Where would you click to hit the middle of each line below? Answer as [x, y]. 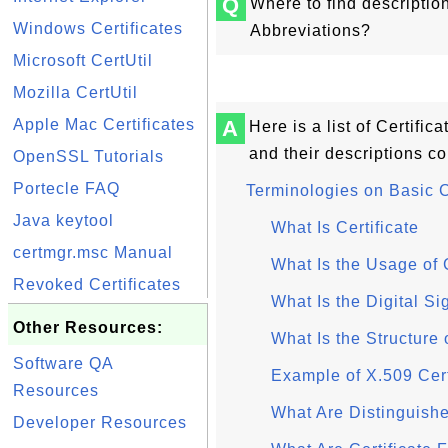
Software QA [63, 363]
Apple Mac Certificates [104, 124]
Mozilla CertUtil [75, 92]
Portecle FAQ [66, 188]
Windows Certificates [98, 28]
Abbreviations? [310, 30]
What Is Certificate [345, 227]
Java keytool [63, 220]
